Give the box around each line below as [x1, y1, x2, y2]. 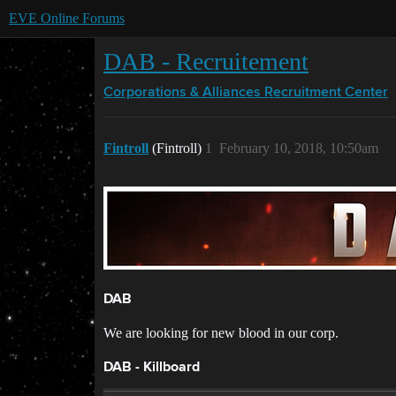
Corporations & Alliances [103, 86, 261, 100]
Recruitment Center [264, 86, 388, 100]
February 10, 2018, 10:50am [219, 141, 378, 156]
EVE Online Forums [9, 11, 125, 26]
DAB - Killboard [103, 361, 200, 375]
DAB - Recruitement [103, 48, 308, 75]
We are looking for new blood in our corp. [103, 325, 339, 340]
